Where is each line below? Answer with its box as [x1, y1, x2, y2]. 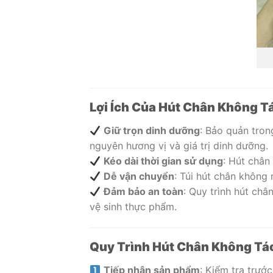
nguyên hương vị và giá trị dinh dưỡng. [90, 140, 268, 152]
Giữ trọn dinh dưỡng [104, 124, 200, 137]
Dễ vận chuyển [104, 170, 175, 183]
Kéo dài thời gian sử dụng [104, 155, 224, 168]
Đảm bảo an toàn [104, 185, 184, 198]
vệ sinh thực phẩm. [90, 200, 177, 213]
